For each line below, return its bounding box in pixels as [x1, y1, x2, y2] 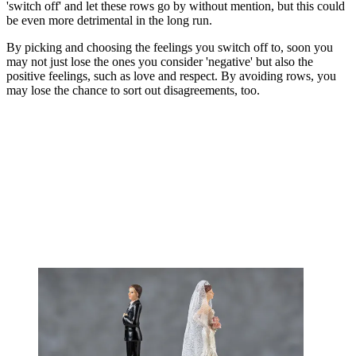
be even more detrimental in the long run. [6, 14, 212, 28]
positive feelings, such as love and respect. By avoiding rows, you [6, 69, 336, 83]
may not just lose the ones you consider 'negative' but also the [6, 55, 313, 69]
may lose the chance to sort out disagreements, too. [6, 83, 260, 98]
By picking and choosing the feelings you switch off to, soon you [6, 41, 333, 55]
